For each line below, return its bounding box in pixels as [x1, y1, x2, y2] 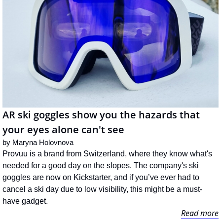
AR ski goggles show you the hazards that [2, 108, 200, 121]
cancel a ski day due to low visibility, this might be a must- [2, 185, 202, 193]
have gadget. [2, 197, 48, 205]
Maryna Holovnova [12, 138, 74, 147]
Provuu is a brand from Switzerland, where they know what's [2, 149, 212, 158]
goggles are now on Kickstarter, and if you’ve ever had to [2, 173, 199, 182]
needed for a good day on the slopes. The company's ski [2, 161, 199, 170]
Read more [181, 208, 219, 219]
